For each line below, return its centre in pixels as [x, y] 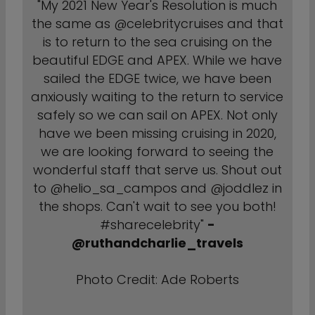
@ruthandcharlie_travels [157, 243]
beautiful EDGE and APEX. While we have [157, 60]
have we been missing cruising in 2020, [157, 133]
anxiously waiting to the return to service [157, 97]
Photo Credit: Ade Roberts [157, 279]
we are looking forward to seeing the [157, 152]
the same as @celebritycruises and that [157, 24]
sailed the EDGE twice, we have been [157, 78]
